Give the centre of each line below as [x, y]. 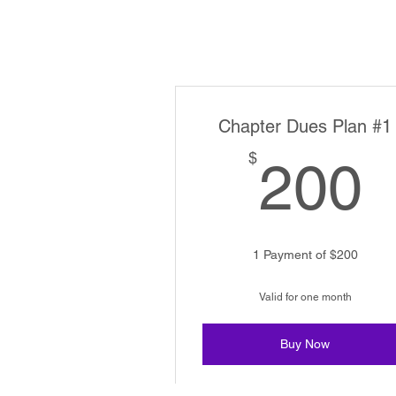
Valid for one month [305, 297]
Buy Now [305, 344]
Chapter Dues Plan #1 [305, 126]
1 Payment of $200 [305, 255]
